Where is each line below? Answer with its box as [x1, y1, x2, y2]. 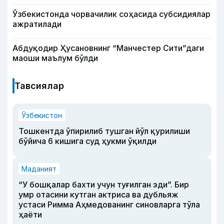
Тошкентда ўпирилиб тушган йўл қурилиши [18, 126, 190, 136]
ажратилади [12, 19, 61, 29]
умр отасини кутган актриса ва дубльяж [18, 189, 178, 200]
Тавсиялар [14, 80, 64, 91]
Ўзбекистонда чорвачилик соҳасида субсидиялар [12, 9, 210, 19]
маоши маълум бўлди [12, 53, 98, 63]
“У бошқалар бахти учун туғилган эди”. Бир [18, 179, 189, 190]
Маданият [21, 164, 56, 173]
